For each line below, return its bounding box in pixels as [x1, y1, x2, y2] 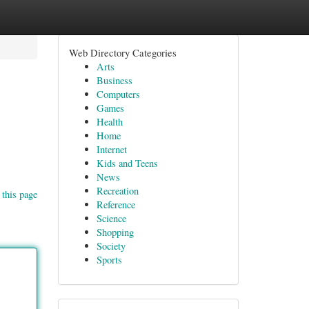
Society [96, 239, 126, 252]
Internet [96, 143, 127, 156]
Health [96, 115, 123, 128]
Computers [96, 88, 140, 101]
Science [96, 212, 126, 225]
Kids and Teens [96, 157, 158, 170]
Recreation [96, 184, 139, 197]
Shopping [96, 226, 134, 239]
